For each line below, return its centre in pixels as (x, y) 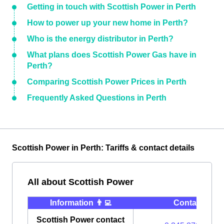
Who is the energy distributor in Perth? (100, 39)
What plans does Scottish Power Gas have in (112, 55)
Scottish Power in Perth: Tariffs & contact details (103, 148)
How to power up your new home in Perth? (107, 23)
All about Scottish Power (80, 182)
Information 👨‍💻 (80, 203)
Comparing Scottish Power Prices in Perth (107, 82)
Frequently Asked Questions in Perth (97, 98)
